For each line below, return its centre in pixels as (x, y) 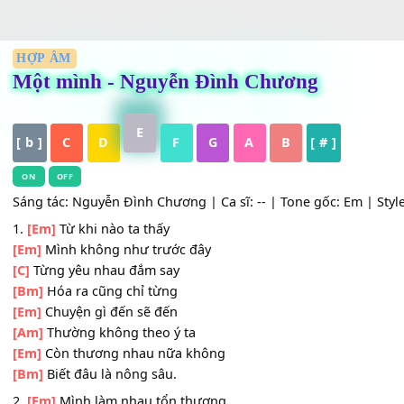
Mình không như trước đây (140, 322)
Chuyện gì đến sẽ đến (121, 391)
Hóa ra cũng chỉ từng (122, 368)
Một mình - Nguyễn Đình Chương (184, 136)
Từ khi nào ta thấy (125, 298)
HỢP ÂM (49, 110)
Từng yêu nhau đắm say (116, 345)
